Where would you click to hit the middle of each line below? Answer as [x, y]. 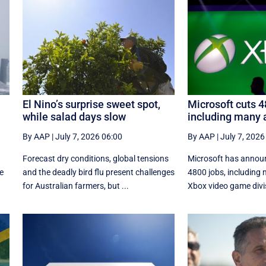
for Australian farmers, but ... [75, 186]
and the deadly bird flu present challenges [98, 172]
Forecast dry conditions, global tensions [95, 158]
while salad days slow [74, 116]
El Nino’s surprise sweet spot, [91, 104]
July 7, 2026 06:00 [88, 136]
